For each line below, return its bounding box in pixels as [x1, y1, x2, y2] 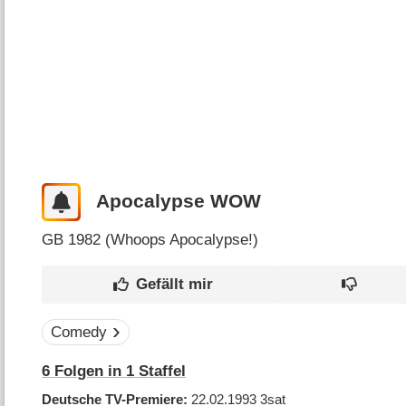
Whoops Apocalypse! [111, 230, 254, 248]
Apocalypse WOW [95, 190, 261, 213]
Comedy [50, 324, 107, 342]
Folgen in [50, 362, 127, 381]
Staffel [134, 362, 187, 381]
